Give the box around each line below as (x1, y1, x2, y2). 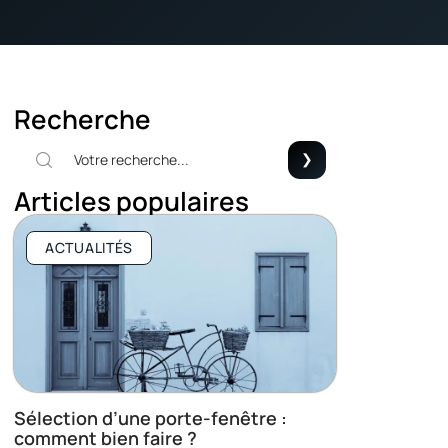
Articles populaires (14, 183, 249, 220)
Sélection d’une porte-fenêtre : (14, 406, 287, 431)
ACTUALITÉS (45, 238, 133, 258)
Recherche (14, 101, 151, 138)
